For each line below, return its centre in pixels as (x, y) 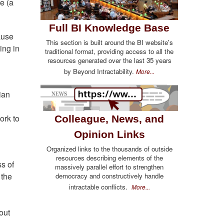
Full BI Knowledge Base (109, 28)
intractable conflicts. (100, 186)
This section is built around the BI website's (109, 42)
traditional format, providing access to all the (109, 51)
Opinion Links (109, 134)
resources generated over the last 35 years (109, 60)
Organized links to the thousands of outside (109, 148)
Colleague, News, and (109, 118)
